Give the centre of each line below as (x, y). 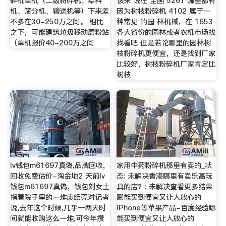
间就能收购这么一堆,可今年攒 (57, 219)
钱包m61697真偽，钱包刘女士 (60, 187)
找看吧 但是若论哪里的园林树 (164, 43)
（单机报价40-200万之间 (52, 43)
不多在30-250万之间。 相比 (56, 21)
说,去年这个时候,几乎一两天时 (58, 208)
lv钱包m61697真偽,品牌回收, (57, 166)
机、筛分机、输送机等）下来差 (59, 11)
